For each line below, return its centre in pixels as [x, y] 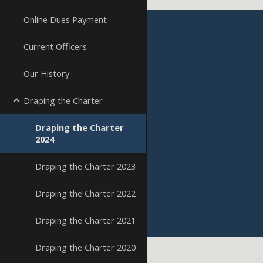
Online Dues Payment [65, 19]
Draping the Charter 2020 [85, 247]
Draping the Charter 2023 [85, 166]
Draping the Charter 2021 [85, 220]
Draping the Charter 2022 [85, 193]
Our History [46, 73]
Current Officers [55, 46]
